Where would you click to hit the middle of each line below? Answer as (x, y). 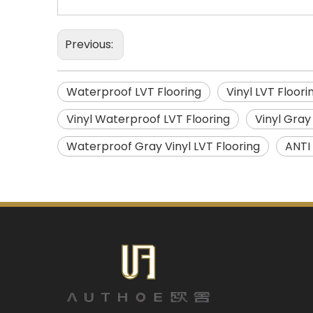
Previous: (90, 45)
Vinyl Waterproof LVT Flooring (148, 119)
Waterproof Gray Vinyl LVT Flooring (163, 147)
